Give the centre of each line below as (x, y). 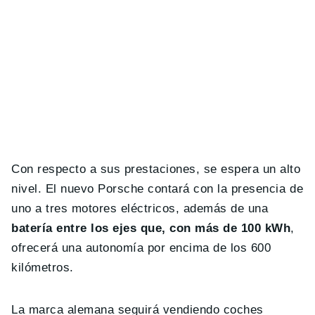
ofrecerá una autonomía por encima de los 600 (141, 247)
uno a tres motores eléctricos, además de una (140, 208)
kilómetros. (43, 267)
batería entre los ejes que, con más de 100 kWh (151, 228)
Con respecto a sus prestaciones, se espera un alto (156, 169)
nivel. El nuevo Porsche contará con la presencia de (157, 188)
